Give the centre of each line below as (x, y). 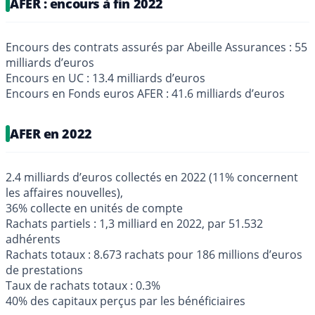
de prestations (44, 270)
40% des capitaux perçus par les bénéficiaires (126, 301)
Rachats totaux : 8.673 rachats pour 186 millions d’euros (154, 254)
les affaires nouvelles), (64, 192)
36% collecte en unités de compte (94, 208)
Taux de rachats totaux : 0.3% (83, 285)
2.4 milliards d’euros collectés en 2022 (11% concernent (152, 177)
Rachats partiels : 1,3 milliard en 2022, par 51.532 (134, 223)
